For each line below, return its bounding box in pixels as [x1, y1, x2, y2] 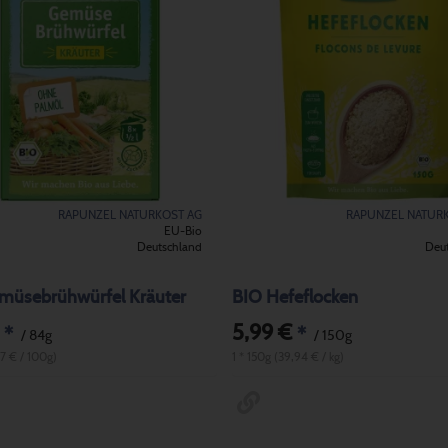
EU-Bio [163, 224, 202, 237]
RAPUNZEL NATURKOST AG [57, 208, 202, 221]
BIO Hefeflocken [231, 289, 358, 307]
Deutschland [136, 240, 202, 253]
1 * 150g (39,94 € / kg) [231, 351, 344, 363]
